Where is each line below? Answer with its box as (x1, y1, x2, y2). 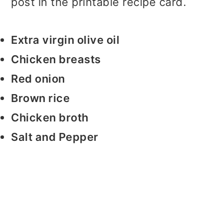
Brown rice (11, 92, 70, 105)
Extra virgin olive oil (11, 33, 120, 47)
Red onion (11, 72, 65, 86)
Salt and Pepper (11, 130, 99, 144)
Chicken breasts (11, 53, 101, 66)
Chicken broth (11, 111, 89, 124)
